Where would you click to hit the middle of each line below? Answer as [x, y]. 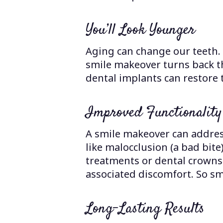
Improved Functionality [154, 112]
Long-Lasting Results [145, 209]
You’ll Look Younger [141, 30]
